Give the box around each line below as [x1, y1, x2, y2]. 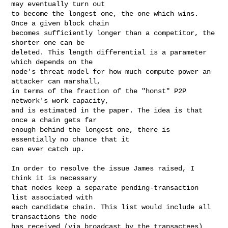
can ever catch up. [11, 145, 85, 153]
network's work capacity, [11, 96, 109, 105]
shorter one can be [11, 38, 85, 47]
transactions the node [11, 212, 97, 221]
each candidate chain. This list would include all [11, 203, 211, 211]
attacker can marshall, [11, 77, 101, 85]
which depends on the [11, 58, 93, 66]
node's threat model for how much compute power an [11, 67, 211, 76]
